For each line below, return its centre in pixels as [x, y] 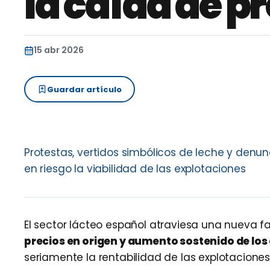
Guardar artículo [84, 89]
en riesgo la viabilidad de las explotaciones [135, 169]
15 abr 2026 [59, 50]
